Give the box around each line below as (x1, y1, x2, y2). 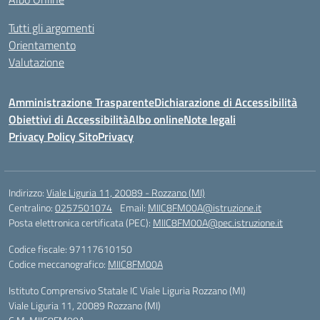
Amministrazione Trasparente (9, 94, 154, 111)
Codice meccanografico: (9, 256, 108, 271)
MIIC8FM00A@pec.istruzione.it (153, 215, 283, 230)
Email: (120, 200, 148, 215)
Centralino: (9, 200, 55, 215)
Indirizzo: (9, 185, 46, 200)
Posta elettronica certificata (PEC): (9, 215, 153, 230)
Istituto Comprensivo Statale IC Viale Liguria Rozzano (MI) (9, 283, 246, 298)
